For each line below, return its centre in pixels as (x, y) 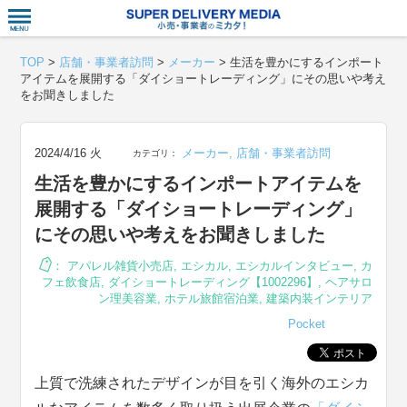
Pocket (306, 324)
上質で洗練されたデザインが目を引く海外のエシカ (202, 383)
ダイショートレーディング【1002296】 (213, 282)
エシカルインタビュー (294, 266)
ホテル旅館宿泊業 (211, 298)
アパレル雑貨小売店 (120, 266)
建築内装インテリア (319, 298)
